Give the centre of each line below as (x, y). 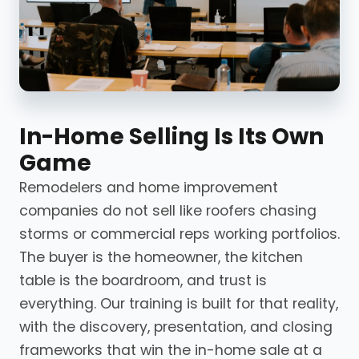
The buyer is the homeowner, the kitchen (161, 257)
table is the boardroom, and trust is (143, 280)
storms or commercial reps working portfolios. (179, 234)
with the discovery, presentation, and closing (176, 327)
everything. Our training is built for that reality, (179, 303)
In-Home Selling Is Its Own (171, 136)
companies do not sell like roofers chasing (168, 210)
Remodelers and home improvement (149, 187)
